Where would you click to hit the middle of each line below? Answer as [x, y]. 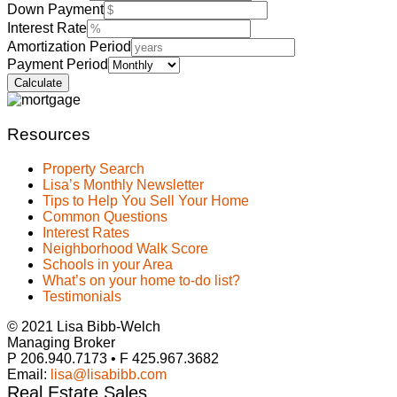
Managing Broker [61, 342]
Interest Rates [86, 232]
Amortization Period [69, 47]
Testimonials [82, 296]
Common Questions [105, 216]
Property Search [93, 168]
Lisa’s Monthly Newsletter [123, 184]
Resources [49, 134]
